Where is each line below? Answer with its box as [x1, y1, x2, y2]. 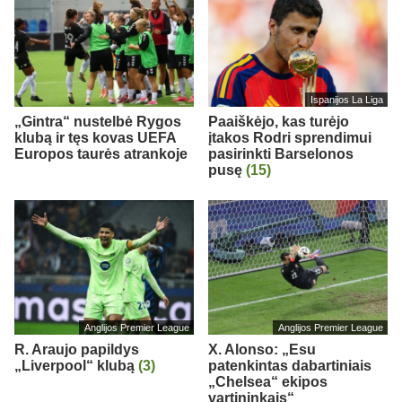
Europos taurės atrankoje [14, 145, 188, 162]
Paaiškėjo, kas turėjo [208, 113, 349, 129]
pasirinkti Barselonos [208, 145, 354, 162]
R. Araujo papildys [14, 341, 139, 357]
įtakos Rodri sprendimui [208, 129, 371, 145]
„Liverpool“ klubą [14, 357, 138, 373]
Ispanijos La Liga [310, 93, 383, 105]
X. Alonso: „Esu [208, 341, 316, 357]
